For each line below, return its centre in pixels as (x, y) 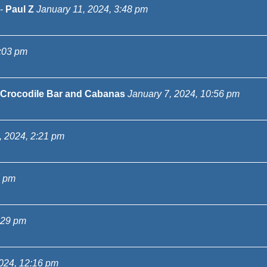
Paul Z (20, 9)
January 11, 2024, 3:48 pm (92, 9)
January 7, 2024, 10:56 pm (184, 94)
